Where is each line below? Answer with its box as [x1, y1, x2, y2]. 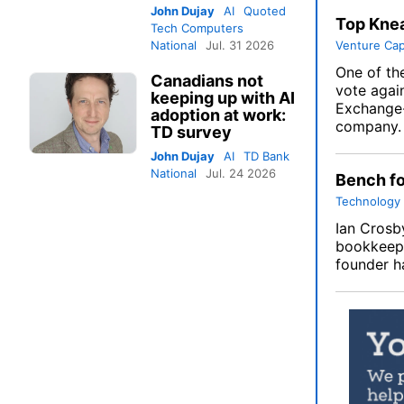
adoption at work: [151, 106, 286, 125]
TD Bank [243, 149, 289, 164]
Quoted [243, 4, 286, 19]
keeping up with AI [151, 88, 295, 108]
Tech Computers [151, 21, 243, 36]
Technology [335, 194, 400, 209]
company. [335, 117, 401, 136]
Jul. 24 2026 [206, 166, 276, 181]
